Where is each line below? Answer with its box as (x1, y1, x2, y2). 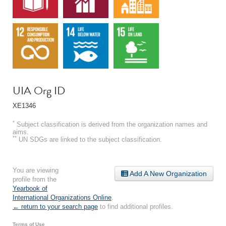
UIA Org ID (13, 82, 65, 99)
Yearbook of (13, 184, 47, 192)
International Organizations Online (13, 193, 111, 201)
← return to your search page (13, 202, 98, 210)
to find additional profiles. (98, 202, 173, 210)
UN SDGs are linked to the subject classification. (17, 135, 162, 143)
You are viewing (13, 166, 59, 174)
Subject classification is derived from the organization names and (15, 120, 207, 128)
